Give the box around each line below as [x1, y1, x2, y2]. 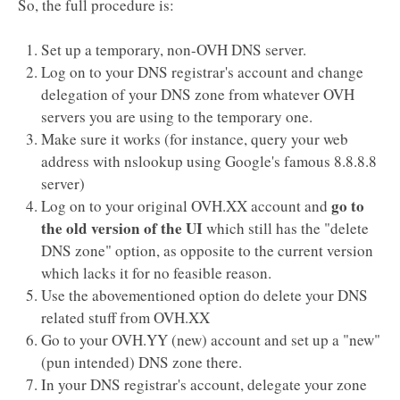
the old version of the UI [40, 217, 203, 240]
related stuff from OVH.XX [40, 307, 210, 329]
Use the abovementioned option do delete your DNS [40, 285, 368, 306]
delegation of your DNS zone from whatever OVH [40, 84, 354, 105]
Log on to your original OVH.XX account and [40, 196, 331, 217]
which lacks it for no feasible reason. [40, 262, 271, 284]
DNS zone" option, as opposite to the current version [40, 240, 373, 262]
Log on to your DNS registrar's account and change [40, 62, 363, 83]
